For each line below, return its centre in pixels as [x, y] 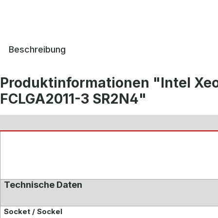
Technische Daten [43, 185]
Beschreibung [37, 49]
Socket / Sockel [33, 211]
